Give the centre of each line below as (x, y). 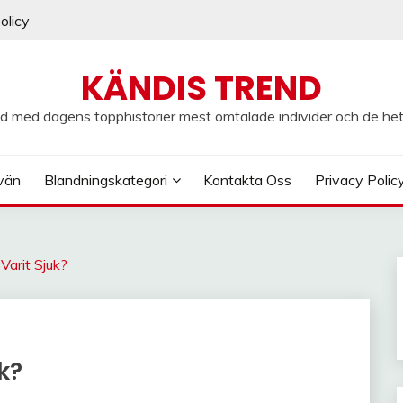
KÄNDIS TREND (201, 88)
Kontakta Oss (248, 180)
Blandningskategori (105, 180)
